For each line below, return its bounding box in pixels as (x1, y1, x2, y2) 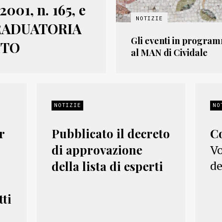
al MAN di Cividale (131, 47, 208, 58)
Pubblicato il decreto (51, 125, 170, 141)
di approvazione (51, 142, 142, 158)
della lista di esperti (51, 158, 163, 174)
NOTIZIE (54, 101, 81, 109)
